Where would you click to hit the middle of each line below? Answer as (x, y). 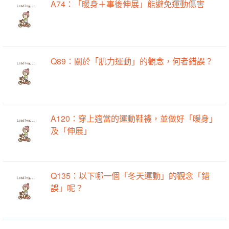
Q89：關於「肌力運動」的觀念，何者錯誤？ (132, 61)
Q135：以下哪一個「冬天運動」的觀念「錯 (130, 176)
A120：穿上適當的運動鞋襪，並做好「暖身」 (134, 119)
